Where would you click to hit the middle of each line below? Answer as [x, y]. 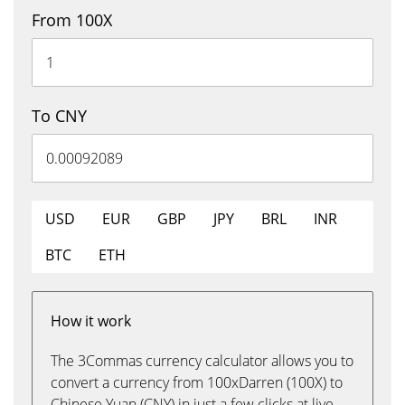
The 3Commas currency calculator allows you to [202, 361]
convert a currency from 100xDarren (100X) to [197, 382]
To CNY [59, 116]
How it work [91, 321]
